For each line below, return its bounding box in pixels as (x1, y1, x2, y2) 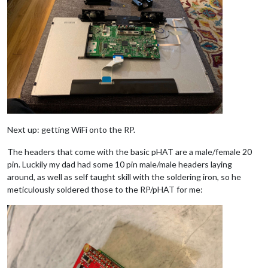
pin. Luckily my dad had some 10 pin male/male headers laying (7, 159, 232, 169)
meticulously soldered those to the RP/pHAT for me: (7, 184, 203, 194)
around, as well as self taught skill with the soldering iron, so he (7, 171, 241, 182)
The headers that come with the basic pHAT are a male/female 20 (7, 146, 252, 157)
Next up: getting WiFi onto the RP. (7, 124, 135, 135)
